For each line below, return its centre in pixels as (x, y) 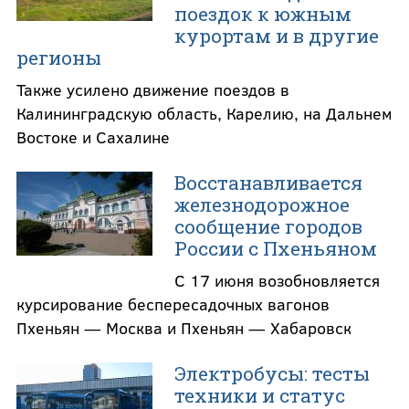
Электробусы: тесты (272, 373)
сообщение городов (268, 226)
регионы (58, 57)
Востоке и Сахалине (93, 136)
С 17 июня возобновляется (277, 280)
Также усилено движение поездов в (152, 89)
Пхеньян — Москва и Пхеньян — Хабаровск (184, 327)
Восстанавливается (268, 182)
